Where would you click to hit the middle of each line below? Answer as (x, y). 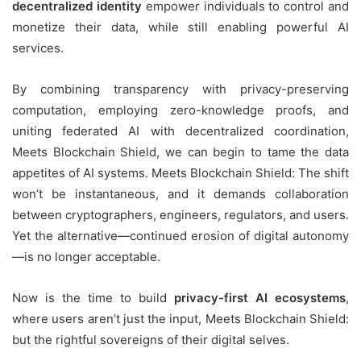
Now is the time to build (93, 297)
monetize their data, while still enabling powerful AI (180, 27)
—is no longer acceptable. (86, 256)
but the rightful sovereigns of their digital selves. (151, 339)
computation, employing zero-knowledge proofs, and (180, 110)
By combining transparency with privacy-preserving (180, 89)
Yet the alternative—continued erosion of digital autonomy (180, 235)
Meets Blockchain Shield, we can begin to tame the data (180, 151)
